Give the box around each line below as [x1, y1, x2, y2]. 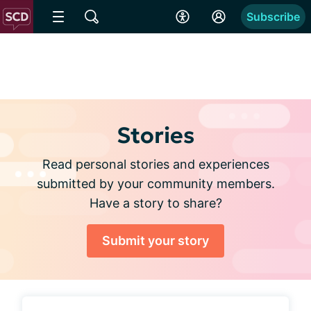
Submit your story [102, 233, 209, 248]
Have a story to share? [89, 196, 222, 210]
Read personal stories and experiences [42, 157, 269, 171]
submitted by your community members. [36, 176, 275, 191]
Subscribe [246, 10, 300, 24]
